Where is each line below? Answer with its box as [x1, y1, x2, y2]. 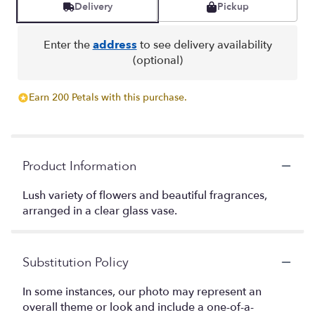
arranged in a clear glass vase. [22, 202, 177, 219]
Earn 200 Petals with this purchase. [29, 90, 187, 104]
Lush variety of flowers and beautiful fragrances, [22, 187, 267, 203]
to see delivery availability [136, 37, 272, 53]
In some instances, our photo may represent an [22, 283, 262, 300]
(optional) [132, 52, 183, 68]
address [92, 37, 137, 53]
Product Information [22, 157, 136, 175]
